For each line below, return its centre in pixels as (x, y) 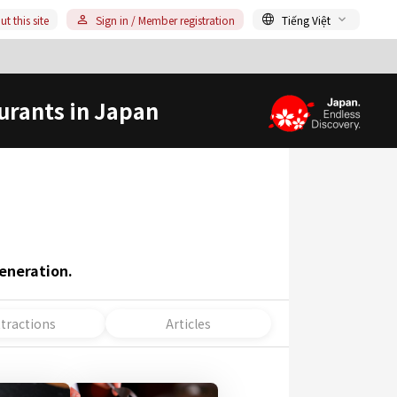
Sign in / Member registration (165, 19)
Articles (188, 323)
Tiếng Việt (306, 19)
